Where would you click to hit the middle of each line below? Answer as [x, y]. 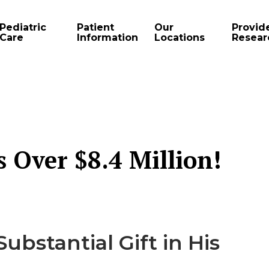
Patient [95, 27]
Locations [180, 37]
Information [107, 37]
